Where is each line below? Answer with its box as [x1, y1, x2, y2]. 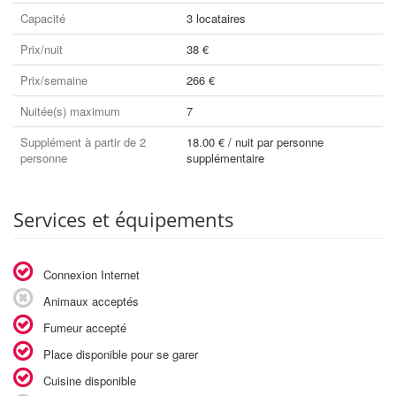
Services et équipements [13, 205, 234, 232]
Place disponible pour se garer [40, 345, 198, 362]
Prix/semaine [20, 71, 88, 88]
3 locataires [187, 9, 246, 27]
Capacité [20, 9, 65, 27]
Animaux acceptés [40, 292, 139, 309]
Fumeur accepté [40, 318, 126, 336]
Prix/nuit [20, 40, 63, 57]
